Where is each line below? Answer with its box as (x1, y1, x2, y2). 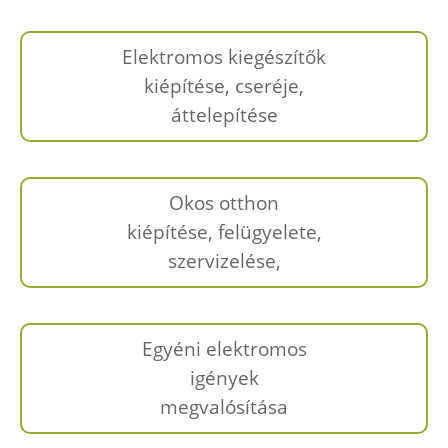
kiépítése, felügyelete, (126, 218, 322, 244)
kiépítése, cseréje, (144, 72, 304, 98)
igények (189, 364, 259, 390)
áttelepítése (170, 101, 278, 127)
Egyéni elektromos (141, 335, 307, 361)
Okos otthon (169, 189, 279, 215)
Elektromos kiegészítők (122, 43, 326, 69)
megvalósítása (160, 393, 288, 419)
